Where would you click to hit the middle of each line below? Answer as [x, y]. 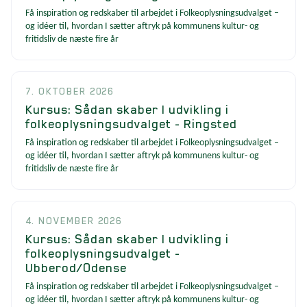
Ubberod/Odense [76, 267]
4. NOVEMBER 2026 [74, 220]
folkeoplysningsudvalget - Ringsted [131, 123]
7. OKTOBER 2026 [70, 91]
